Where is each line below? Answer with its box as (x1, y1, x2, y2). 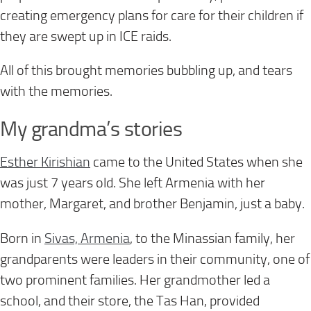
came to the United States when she (90, 154, 303, 171)
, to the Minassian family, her (130, 230, 295, 246)
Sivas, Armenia (44, 230, 130, 246)
